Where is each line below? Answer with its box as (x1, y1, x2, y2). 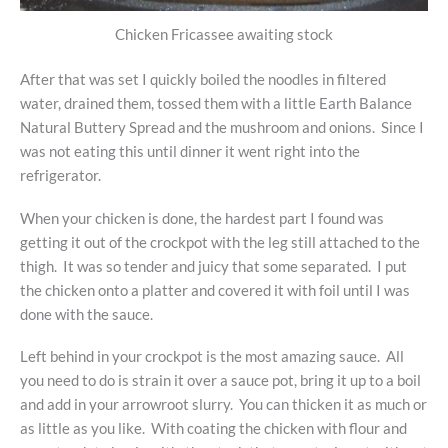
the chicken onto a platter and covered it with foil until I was (20, 281, 410, 299)
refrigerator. (20, 167, 101, 185)
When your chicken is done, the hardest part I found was (20, 209, 384, 227)
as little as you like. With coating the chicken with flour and (20, 419, 407, 437)
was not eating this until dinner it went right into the (20, 143, 360, 161)
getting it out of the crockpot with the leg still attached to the (20, 233, 420, 251)
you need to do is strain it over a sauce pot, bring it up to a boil (20, 371, 421, 389)
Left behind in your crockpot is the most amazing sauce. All (20, 347, 404, 365)
